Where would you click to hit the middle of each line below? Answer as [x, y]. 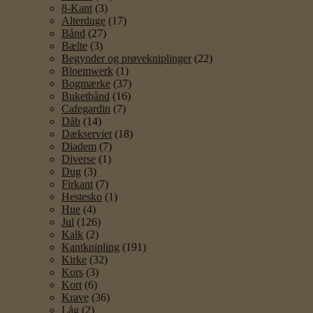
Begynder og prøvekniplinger [126, 58]
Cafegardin [86, 108]
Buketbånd [86, 96]
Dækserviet [87, 133]
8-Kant [77, 8]
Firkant [77, 184]
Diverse [79, 159]
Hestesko [82, 196]
